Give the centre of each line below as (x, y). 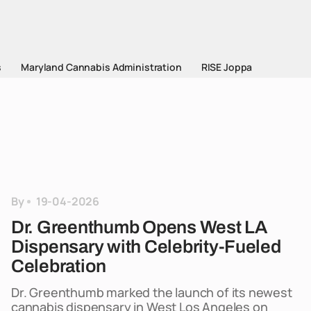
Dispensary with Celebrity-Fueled (146, 246)
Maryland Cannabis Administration (101, 67)
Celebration (59, 266)
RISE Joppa (227, 67)
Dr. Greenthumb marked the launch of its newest (152, 292)
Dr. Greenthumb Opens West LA (139, 227)
